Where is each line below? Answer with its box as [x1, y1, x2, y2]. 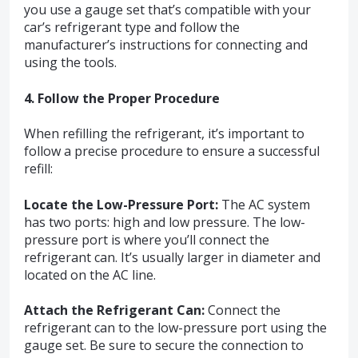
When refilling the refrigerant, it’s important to [24, 125, 304, 143]
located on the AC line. [24, 265, 156, 284]
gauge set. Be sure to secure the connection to [24, 336, 304, 354]
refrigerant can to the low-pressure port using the [24, 318, 327, 336]
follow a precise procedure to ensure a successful [24, 142, 320, 161]
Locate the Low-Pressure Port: [24, 195, 218, 213]
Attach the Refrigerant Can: [24, 300, 205, 319]
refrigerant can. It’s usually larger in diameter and [24, 248, 320, 266]
